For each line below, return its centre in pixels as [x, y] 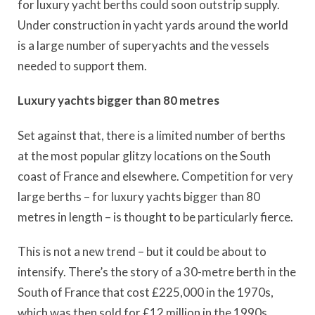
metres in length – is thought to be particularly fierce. [155, 217]
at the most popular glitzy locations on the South [144, 155]
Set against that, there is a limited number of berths [152, 135]
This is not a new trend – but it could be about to [142, 252]
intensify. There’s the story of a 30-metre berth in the [157, 272]
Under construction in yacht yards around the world [153, 25]
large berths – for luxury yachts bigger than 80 [139, 196]
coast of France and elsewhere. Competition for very [155, 176]
